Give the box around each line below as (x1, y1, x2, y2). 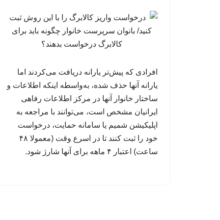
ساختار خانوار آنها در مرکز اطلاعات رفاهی (21, 94, 158, 103)
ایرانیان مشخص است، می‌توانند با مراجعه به (16, 108, 158, 116)
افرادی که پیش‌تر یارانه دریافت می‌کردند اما (17, 68, 158, 76)
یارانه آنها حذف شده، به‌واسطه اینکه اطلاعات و (7, 81, 158, 89)
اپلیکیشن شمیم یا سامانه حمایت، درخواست (18, 121, 158, 129)
